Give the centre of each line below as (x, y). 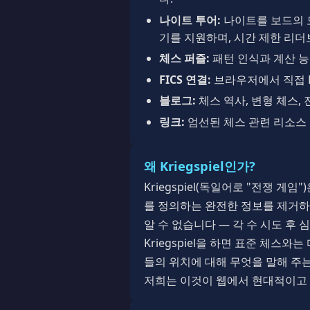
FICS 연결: (185, 79)
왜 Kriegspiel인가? (200, 165)
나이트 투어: (190, 20)
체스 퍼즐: (185, 58)
